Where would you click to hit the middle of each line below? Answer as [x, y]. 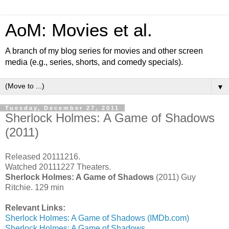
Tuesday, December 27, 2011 [62, 108]
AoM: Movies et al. [79, 30]
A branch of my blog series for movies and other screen [104, 51]
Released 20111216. [43, 156]
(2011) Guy [175, 177]
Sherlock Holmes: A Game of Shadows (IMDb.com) [97, 218]
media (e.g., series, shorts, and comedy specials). [94, 62]
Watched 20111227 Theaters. [58, 167]
